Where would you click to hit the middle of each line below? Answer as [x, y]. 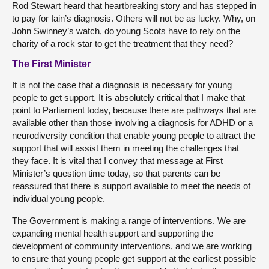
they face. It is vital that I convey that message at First [117, 161]
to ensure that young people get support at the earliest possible [134, 258]
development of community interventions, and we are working [132, 246]
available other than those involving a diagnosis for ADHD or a [132, 123]
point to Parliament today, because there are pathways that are [134, 110]
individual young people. [59, 198]
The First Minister [51, 64]
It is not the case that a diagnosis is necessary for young [122, 85]
